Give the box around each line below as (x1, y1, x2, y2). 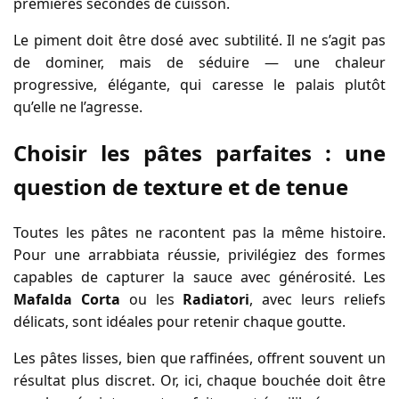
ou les (119, 289, 183, 309)
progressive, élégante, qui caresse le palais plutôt (13, 75, 386, 95)
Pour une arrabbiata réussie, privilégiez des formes (13, 244, 386, 265)
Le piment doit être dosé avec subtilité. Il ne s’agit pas (13, 30, 386, 51)
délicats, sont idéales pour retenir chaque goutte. (13, 311, 346, 331)
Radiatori (183, 289, 250, 309)
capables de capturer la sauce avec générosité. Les (13, 266, 386, 287)
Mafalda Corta (13, 289, 120, 309)
